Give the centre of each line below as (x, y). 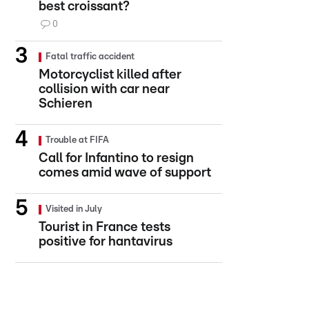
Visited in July (74, 209)
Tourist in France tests (104, 227)
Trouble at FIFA (77, 140)
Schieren (66, 104)
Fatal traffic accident (90, 57)
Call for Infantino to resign (116, 158)
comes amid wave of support (125, 173)
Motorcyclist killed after (110, 75)
